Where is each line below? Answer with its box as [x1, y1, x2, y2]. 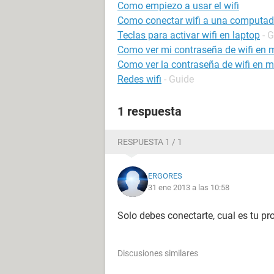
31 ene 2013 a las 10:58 [148, 183, 229, 192]
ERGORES [148, 171, 182, 180]
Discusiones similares [117, 248, 198, 258]
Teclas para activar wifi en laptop [117, 29, 260, 41]
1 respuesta [117, 104, 182, 119]
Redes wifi [117, 73, 161, 85]
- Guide [164, 73, 194, 85]
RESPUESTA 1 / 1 [117, 137, 182, 147]
